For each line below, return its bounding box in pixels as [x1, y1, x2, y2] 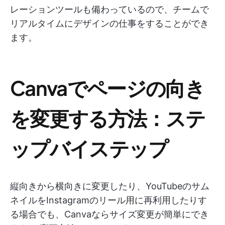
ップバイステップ [10, 135, 168, 161]
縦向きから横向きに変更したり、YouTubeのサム [10, 180, 209, 191]
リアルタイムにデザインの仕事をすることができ [10, 18, 209, 29]
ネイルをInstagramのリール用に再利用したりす [10, 194, 207, 205]
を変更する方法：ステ [10, 104, 205, 131]
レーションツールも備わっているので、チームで [10, 4, 209, 15]
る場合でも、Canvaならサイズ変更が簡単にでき [10, 208, 209, 219]
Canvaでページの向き [10, 74, 204, 100]
